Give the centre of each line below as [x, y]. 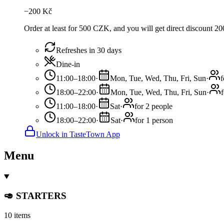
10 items [17, 215]
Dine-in [68, 64]
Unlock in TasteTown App [78, 134]
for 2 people [153, 106]
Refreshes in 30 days [89, 50]
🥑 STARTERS [35, 196]
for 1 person [154, 120]
